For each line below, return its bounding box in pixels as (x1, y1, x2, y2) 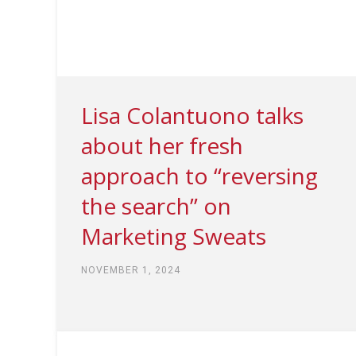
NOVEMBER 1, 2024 (81, 264, 180, 276)
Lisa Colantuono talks (81, 99, 304, 130)
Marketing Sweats (81, 220, 266, 251)
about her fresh (81, 130, 243, 161)
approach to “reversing (81, 160, 318, 191)
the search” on (81, 190, 231, 221)
